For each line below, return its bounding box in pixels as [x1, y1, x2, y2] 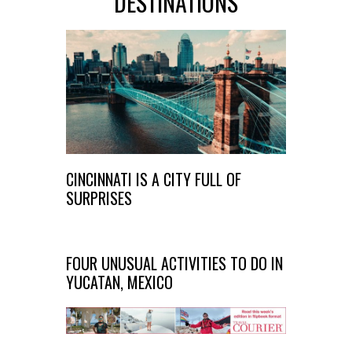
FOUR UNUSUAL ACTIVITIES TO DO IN [66, 251, 283, 275]
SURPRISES [66, 185, 132, 210]
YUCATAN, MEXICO [66, 269, 173, 294]
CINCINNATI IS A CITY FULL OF [66, 167, 241, 191]
